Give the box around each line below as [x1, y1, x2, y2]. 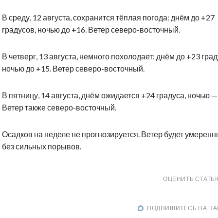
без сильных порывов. [2, 142, 81, 151]
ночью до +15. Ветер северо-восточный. [2, 64, 145, 73]
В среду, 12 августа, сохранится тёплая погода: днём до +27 [2, 13, 215, 22]
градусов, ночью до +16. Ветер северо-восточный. [2, 25, 180, 35]
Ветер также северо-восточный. [2, 103, 116, 112]
